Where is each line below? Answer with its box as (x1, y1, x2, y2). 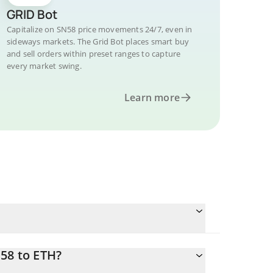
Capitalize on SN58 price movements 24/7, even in (7, 24, 193, 35)
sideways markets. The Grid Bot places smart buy (7, 36, 190, 47)
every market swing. (7, 60, 82, 71)
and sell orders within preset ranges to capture (7, 48, 181, 59)
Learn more (124, 91, 180, 104)
